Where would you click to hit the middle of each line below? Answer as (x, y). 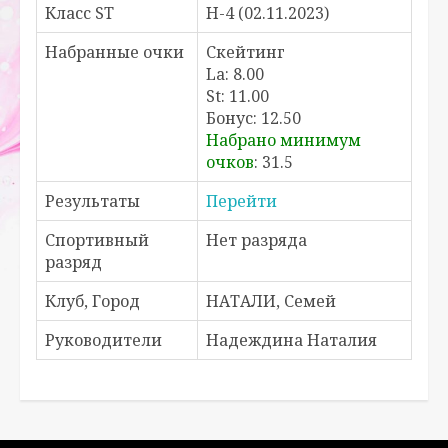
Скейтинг (245, 52)
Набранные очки (114, 52)
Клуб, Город (92, 301)
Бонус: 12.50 (253, 118)
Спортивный (97, 240)
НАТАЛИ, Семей (271, 301)
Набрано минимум (283, 140)
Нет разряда (256, 240)
